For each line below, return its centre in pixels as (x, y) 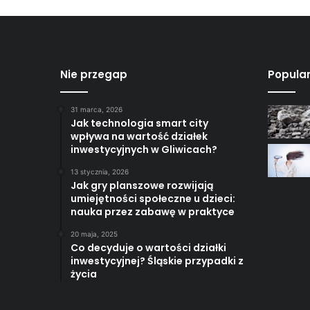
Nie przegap (94, 75)
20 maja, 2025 (94, 234)
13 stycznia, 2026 (100, 172)
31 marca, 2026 (97, 110)
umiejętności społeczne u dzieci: (153, 199)
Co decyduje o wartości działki (148, 248)
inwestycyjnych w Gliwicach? (144, 150)
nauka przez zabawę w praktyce (153, 212)
